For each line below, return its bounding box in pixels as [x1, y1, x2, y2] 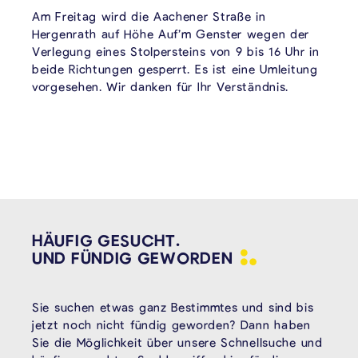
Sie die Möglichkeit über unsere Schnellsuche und [32, 335, 323, 350]
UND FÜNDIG [32, 248, 137, 268]
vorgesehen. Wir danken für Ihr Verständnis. [32, 79, 289, 94]
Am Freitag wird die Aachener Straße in [32, 9, 266, 24]
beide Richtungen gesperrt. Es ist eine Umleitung [32, 62, 318, 77]
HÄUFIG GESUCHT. [32, 230, 181, 250]
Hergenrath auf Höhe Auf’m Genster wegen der [32, 26, 310, 42]
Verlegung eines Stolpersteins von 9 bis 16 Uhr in [32, 44, 320, 59]
